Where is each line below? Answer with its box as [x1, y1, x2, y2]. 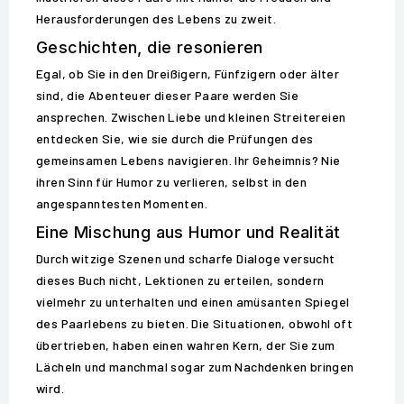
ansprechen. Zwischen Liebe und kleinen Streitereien [36, 109, 346, 125]
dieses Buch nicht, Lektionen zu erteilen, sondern [36, 272, 325, 289]
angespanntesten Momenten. [36, 196, 207, 212]
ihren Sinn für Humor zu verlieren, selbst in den [36, 174, 308, 190]
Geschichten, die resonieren [36, 38, 263, 58]
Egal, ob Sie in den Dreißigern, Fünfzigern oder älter [36, 66, 340, 82]
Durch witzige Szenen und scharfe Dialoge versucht [36, 251, 335, 267]
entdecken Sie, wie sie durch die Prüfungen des [36, 131, 314, 147]
